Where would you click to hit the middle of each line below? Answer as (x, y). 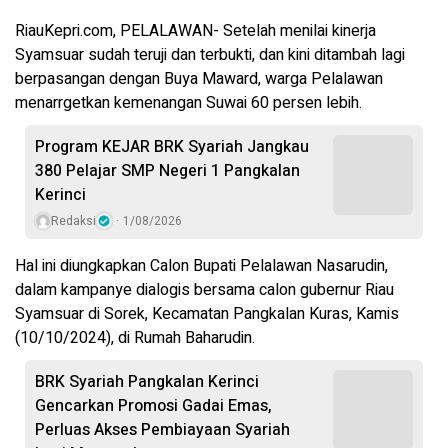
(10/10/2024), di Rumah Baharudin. (135, 338)
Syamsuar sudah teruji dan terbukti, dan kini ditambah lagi (210, 55)
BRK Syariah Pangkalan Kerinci (147, 382)
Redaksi (73, 221)
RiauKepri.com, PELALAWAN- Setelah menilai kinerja (195, 31)
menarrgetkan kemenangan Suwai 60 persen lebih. (188, 103)
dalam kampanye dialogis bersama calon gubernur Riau (204, 290)
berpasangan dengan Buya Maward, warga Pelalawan (199, 79)
